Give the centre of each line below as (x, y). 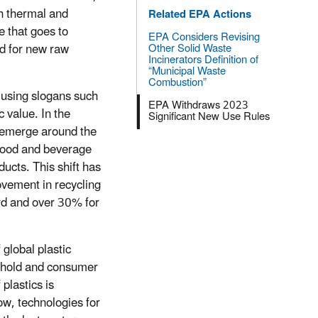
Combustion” (177, 83)
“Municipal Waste (187, 72)
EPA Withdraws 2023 (198, 106)
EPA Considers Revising (204, 38)
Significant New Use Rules (209, 117)
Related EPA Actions (200, 15)
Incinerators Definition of (203, 60)
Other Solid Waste (190, 49)
